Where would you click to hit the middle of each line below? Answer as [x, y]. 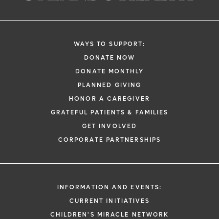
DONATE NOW [109, 58]
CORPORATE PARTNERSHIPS [109, 140]
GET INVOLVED [109, 126]
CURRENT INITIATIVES [109, 201]
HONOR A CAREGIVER [109, 99]
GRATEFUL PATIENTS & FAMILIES [109, 112]
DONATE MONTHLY [109, 71]
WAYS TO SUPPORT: [109, 44]
